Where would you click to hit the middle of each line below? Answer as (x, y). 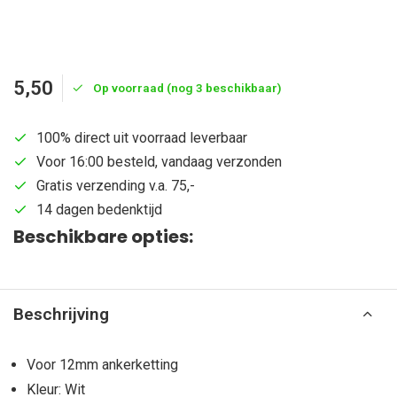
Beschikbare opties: (103, 237)
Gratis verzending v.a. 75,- (116, 186)
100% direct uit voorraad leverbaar (142, 138)
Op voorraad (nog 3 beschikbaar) (187, 88)
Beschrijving (61, 314)
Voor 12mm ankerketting (102, 365)
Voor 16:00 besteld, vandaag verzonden (159, 162)
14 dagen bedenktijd (99, 210)
